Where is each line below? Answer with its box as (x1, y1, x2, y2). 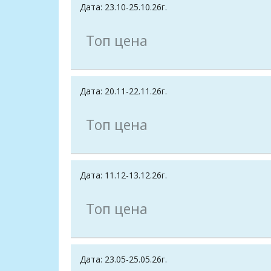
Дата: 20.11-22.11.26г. (80, 85, 167, 97)
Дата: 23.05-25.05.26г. (80, 253, 167, 266)
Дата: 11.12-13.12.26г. (80, 169, 167, 181)
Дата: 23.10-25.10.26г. (80, 1, 167, 13)
